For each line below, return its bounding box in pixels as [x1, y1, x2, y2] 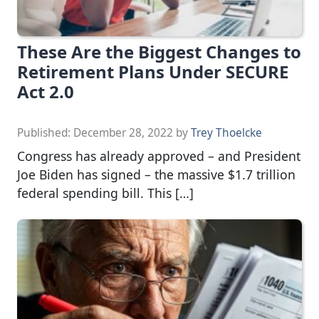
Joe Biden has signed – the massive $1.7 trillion [17, 166, 296, 184]
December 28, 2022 [73, 125, 173, 141]
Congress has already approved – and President [17, 147, 300, 165]
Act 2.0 [17, 80, 74, 104]
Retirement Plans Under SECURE [17, 60, 288, 84]
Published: [17, 125, 73, 141]
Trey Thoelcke [191, 125, 262, 141]
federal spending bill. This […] [17, 184, 194, 202]
